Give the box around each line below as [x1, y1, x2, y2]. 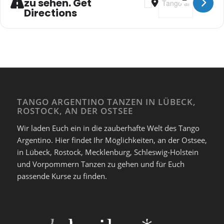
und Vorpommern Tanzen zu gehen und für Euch [16, 158, 184, 169]
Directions [24, 6, 77, 20]
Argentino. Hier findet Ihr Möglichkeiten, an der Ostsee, [16, 134, 207, 145]
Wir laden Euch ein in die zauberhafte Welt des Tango [16, 122, 199, 133]
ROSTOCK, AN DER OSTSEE [16, 105, 133, 117]
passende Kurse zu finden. [16, 170, 107, 181]
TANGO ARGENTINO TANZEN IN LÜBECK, [16, 96, 196, 108]
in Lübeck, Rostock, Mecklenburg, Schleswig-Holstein [16, 146, 198, 157]
